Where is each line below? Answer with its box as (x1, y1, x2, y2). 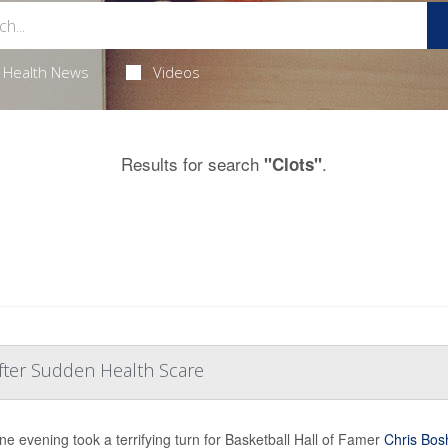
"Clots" (264, 152, 322, 176)
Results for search (121, 151, 264, 176)
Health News (2, 62, 89, 82)
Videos (153, 62, 201, 82)
